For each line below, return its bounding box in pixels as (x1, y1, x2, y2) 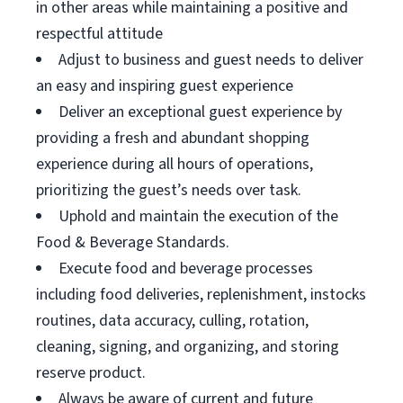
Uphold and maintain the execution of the (58, 205, 338, 228)
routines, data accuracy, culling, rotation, (36, 309, 309, 332)
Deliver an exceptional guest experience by (58, 101, 342, 123)
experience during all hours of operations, (36, 153, 313, 175)
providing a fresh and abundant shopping (36, 127, 309, 149)
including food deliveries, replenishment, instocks (36, 283, 366, 306)
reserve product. (36, 362, 146, 384)
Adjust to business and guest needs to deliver (58, 49, 363, 71)
